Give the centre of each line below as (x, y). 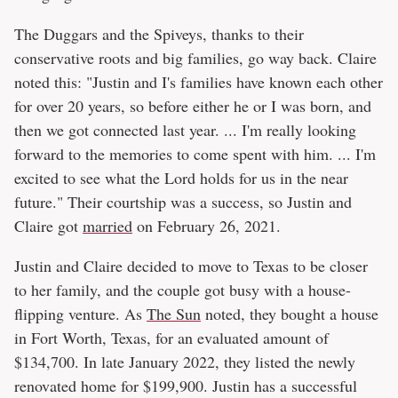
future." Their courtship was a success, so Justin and (183, 201)
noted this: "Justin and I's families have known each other (199, 81)
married (107, 225)
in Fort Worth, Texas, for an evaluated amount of (171, 337)
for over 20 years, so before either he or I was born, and (193, 105)
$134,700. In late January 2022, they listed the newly (185, 361)
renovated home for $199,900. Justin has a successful (186, 385)
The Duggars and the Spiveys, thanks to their (159, 33)
